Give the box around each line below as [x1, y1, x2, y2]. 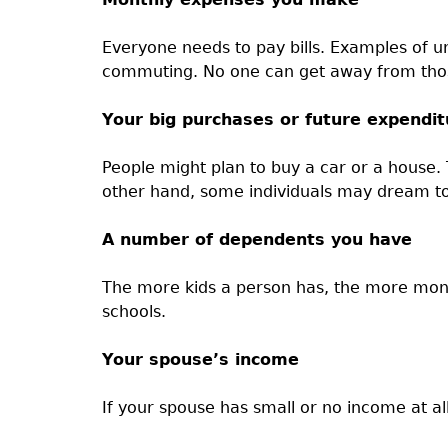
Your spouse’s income [101, 350, 299, 369]
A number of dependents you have [101, 230, 412, 249]
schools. [101, 302, 166, 321]
